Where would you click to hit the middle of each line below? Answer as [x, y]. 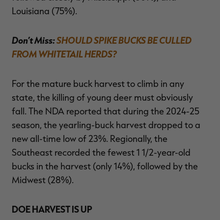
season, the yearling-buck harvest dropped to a [106, 125]
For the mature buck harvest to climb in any [98, 84]
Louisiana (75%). [44, 11]
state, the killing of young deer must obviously [102, 97]
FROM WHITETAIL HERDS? [64, 54]
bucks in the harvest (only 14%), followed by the [105, 166]
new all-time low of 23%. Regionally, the [90, 139]
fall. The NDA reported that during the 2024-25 [106, 111]
